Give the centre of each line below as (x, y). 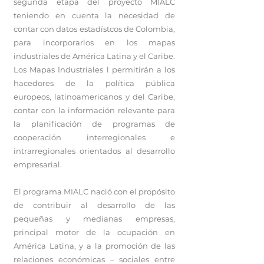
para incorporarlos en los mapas (94, 42)
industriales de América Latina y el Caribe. (94, 56)
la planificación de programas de (94, 124)
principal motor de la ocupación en (94, 232)
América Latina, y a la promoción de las (94, 246)
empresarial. (38, 164)
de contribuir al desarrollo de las (94, 205)
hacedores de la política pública (94, 83)
